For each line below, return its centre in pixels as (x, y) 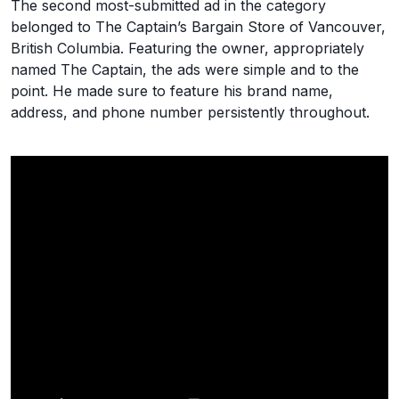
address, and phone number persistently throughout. (190, 112)
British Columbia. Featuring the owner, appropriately (187, 48)
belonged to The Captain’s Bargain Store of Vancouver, (198, 26)
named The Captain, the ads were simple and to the (185, 69)
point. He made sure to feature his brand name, (172, 90)
